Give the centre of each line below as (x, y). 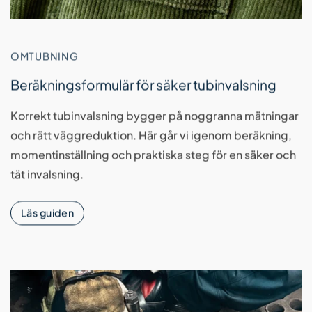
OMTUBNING (45, 56)
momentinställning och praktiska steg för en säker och (153, 155)
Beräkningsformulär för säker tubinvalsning (143, 85)
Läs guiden (48, 213)
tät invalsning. (47, 174)
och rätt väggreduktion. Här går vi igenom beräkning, (151, 135)
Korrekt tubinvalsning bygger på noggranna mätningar (155, 116)
